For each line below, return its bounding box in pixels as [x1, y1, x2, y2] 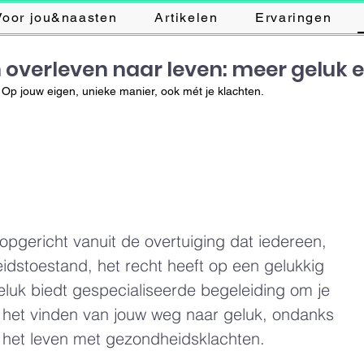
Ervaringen [255, 9, 332, 25]
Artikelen [154, 9, 219, 25]
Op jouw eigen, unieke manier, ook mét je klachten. [2, 84, 264, 97]
